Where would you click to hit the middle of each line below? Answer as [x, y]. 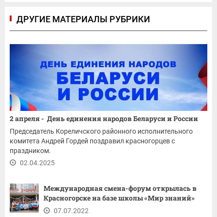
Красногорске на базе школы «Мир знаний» [119, 198]
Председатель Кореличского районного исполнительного [101, 132]
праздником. [31, 151]
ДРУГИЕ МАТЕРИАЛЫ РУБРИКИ [83, 19]
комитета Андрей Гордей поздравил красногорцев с [92, 141]
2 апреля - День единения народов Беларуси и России [105, 119]
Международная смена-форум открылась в [120, 188]
